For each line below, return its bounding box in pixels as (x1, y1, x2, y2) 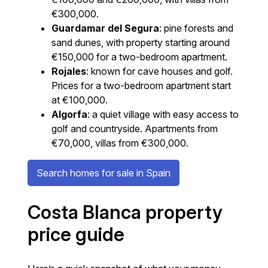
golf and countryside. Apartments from (51, 122, 218, 135)
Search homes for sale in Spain (36, 166, 171, 179)
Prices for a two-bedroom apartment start (51, 79, 232, 92)
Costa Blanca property (28, 200, 223, 224)
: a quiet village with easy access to (87, 108, 239, 120)
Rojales (51, 65, 87, 77)
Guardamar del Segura (51, 22, 160, 34)
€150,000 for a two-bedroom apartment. (51, 50, 228, 63)
